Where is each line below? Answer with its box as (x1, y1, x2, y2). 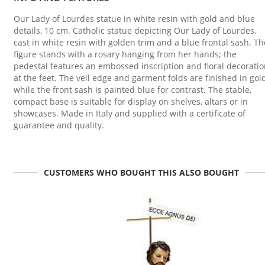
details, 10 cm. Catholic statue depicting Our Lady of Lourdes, (14, 24, 256, 36)
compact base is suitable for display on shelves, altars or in (14, 95, 248, 107)
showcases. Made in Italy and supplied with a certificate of (14, 107, 245, 119)
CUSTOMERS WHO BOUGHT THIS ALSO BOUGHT (44, 167, 239, 179)
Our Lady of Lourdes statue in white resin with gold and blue (14, 12, 255, 24)
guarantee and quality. (14, 119, 104, 131)
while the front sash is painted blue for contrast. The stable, (14, 83, 251, 95)
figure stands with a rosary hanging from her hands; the (14, 48, 237, 60)
